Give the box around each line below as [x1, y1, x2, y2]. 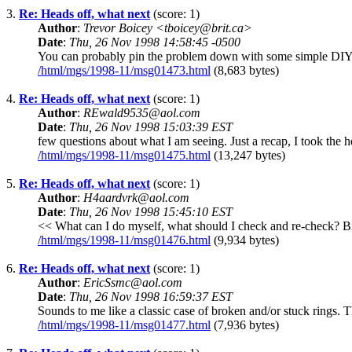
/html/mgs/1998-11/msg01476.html [38, 233, 211, 247]
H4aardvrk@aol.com [83, 191, 189, 205]
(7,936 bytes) [211, 318, 279, 332]
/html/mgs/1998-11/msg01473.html [38, 64, 211, 78]
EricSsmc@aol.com [83, 276, 182, 290]
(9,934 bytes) [211, 233, 279, 247]
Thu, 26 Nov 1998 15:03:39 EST [69, 120, 233, 134]
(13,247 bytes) [211, 148, 285, 163]
